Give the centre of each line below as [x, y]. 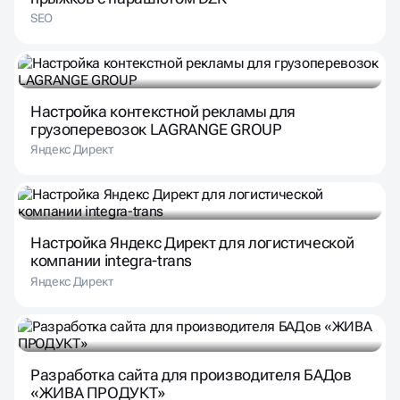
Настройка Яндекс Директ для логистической [192, 243]
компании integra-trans [112, 261]
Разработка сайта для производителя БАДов [191, 374]
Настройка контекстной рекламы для [163, 112]
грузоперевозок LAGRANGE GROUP [156, 129]
